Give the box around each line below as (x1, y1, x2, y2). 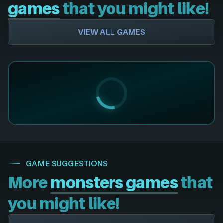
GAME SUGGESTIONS (26, 158, 107, 168)
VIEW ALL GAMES (77, 26, 146, 37)
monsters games (50, 173, 178, 192)
